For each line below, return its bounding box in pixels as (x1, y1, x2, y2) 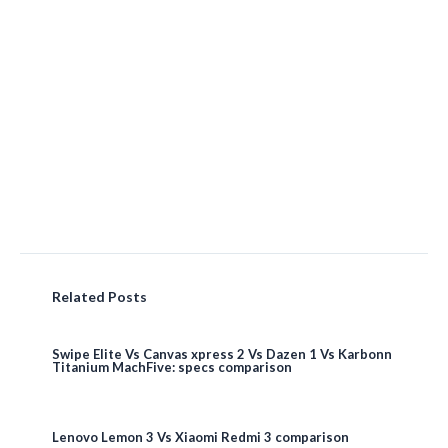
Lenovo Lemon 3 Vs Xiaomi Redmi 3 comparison (52, 428, 349, 445)
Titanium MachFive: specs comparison (52, 358, 292, 375)
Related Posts (52, 287, 147, 305)
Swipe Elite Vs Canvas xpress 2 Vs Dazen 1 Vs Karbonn (52, 345, 392, 362)
